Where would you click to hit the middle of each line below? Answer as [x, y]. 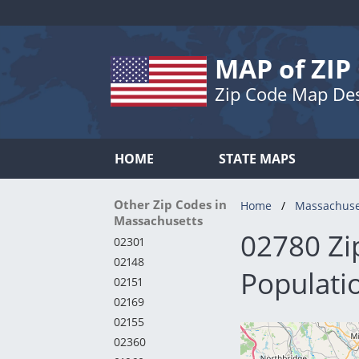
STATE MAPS [258, 159]
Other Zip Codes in [170, 204]
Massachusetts [158, 220]
